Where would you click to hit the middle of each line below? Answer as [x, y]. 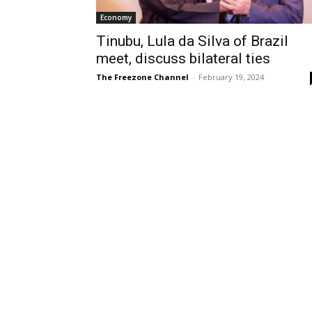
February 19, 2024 [231, 77]
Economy [116, 17]
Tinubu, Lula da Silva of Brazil [192, 41]
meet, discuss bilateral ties [183, 58]
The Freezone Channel [142, 77]
